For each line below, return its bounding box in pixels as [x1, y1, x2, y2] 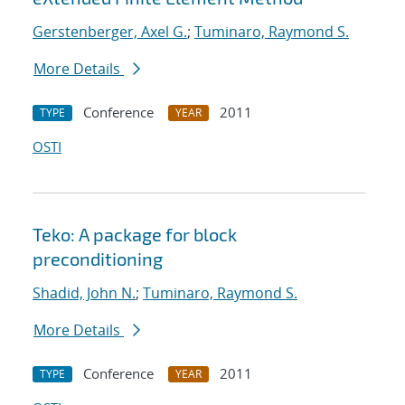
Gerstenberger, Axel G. [33, 22, 187, 42]
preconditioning [33, 248, 163, 270]
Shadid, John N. [33, 283, 136, 304]
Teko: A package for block [33, 223, 237, 246]
